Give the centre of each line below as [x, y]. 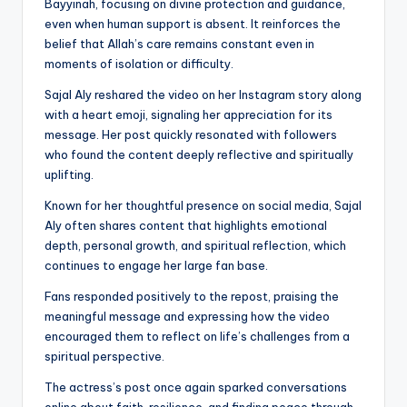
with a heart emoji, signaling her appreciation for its [189, 114]
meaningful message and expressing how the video [187, 316]
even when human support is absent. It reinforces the [193, 23]
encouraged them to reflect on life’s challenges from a [197, 336]
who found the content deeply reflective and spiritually [199, 154]
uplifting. [69, 174]
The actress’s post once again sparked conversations [196, 387]
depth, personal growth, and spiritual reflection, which [195, 245]
